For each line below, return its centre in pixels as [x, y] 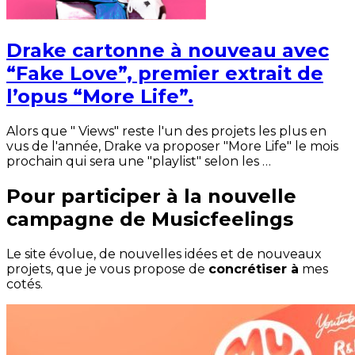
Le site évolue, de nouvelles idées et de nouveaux [164, 254]
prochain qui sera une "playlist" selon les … [139, 161]
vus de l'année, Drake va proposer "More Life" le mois [172, 146]
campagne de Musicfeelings [150, 219]
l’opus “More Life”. [100, 96]
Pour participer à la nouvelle [151, 196]
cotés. [25, 284]
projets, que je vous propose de [107, 269]
